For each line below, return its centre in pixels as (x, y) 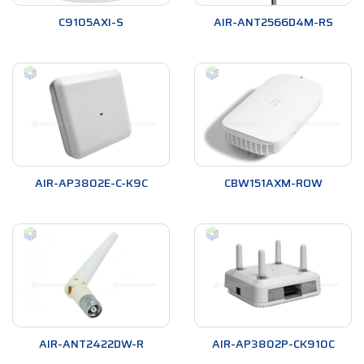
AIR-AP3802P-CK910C (273, 344)
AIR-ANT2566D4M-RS (273, 22)
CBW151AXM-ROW (273, 183)
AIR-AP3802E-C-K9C (91, 183)
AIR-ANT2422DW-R (91, 344)
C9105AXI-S (91, 22)
